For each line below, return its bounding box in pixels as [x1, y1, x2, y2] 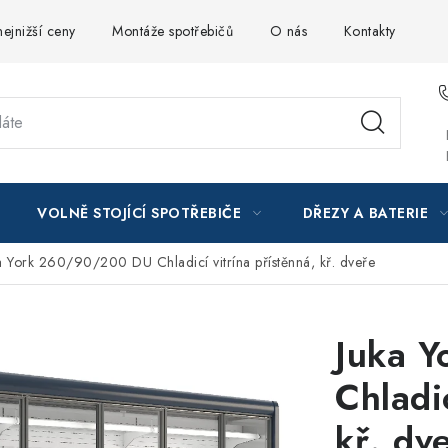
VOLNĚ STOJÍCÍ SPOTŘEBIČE [37, 203, 241, 223]
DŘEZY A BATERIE [302, 203, 428, 223]
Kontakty [343, 21, 396, 41]
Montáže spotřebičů [112, 21, 233, 41]
